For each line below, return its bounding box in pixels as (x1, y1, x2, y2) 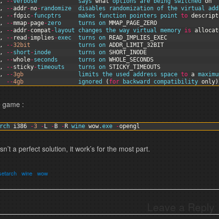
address (132, 71, 160, 78)
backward (122, 78, 153, 85)
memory (160, 27, 184, 34)
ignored (78, 78, 102, 85)
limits (78, 71, 102, 78)
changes (78, 27, 106, 34)
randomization (109, 5, 157, 12)
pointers (129, 12, 160, 19)
